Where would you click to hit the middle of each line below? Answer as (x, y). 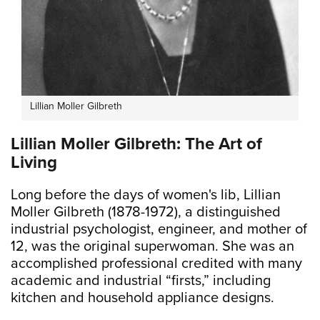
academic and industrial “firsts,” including (141, 281)
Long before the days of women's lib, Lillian (146, 195)
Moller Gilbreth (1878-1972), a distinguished (146, 212)
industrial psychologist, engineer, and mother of (159, 230)
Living (34, 163)
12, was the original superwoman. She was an (152, 247)
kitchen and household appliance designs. (142, 298)
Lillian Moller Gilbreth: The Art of (136, 144)
